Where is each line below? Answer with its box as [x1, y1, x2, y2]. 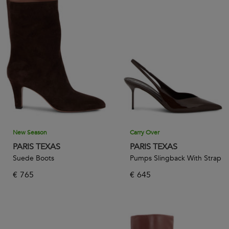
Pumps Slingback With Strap [130, 153, 221, 164]
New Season [13, 128, 47, 137]
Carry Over [130, 128, 159, 137]
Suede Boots [13, 153, 54, 164]
